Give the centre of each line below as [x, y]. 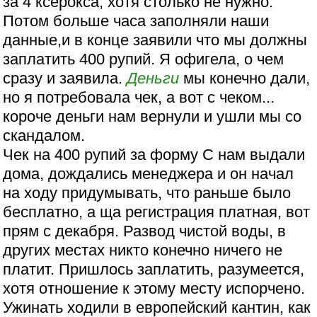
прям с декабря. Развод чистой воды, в [145, 231]
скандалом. [44, 136]
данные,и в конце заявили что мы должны [155, 40]
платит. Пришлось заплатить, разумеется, [154, 270]
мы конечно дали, [245, 79]
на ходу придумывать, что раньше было [147, 193]
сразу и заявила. [65, 79]
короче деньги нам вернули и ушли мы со [152, 117]
